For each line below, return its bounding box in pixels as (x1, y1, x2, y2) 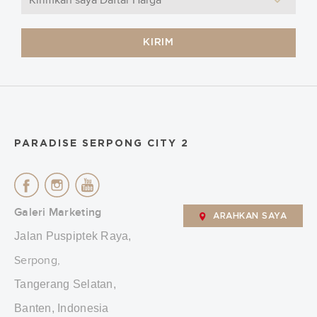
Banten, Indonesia (14, 302, 109, 314)
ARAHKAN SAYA (213, 212, 287, 220)
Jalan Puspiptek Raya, (14, 230, 132, 242)
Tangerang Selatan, (14, 278, 116, 290)
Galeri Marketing (14, 205, 102, 219)
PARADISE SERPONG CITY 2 (14, 139, 189, 149)
